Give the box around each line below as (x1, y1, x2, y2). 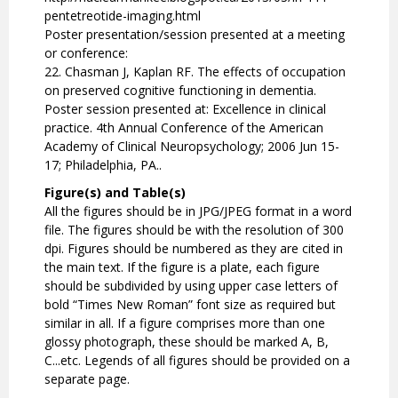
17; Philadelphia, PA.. (44, 156, 162, 174)
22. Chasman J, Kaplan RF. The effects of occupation (44, 63, 346, 81)
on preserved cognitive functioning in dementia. (44, 82, 316, 99)
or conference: (44, 44, 128, 62)
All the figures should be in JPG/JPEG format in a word (44, 203, 352, 220)
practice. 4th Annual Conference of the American (44, 119, 323, 137)
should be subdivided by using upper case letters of (44, 277, 338, 295)
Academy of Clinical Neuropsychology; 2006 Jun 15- (44, 138, 339, 155)
